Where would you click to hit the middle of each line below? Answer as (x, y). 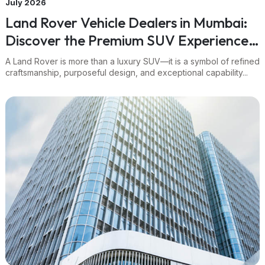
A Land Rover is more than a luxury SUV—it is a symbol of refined (132, 61)
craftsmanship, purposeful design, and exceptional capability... (127, 72)
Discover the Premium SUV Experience (92, 40)
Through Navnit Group (76, 58)
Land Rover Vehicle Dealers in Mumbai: (23, 22)
